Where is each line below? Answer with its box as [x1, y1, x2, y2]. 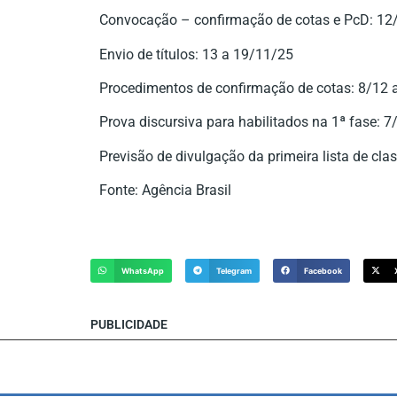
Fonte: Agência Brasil [99, 182, 231, 199]
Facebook [304, 265, 343, 276]
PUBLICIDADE [90, 316, 167, 331]
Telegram [216, 265, 253, 276]
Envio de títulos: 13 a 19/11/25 [99, 45, 293, 63]
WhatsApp [121, 265, 165, 276]
